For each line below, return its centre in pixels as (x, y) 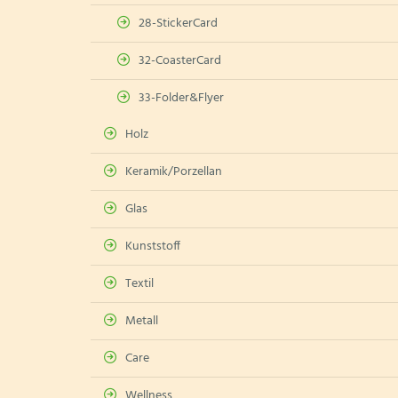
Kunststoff (153, 247)
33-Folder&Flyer (181, 98)
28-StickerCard (178, 24)
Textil (139, 284)
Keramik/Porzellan (174, 172)
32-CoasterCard (180, 61)
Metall (142, 321)
